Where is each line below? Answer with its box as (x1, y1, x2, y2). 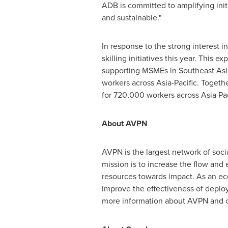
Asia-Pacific (156, 77, 197, 89)
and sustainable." (101, 12, 161, 23)
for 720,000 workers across (101, 89, 201, 101)
